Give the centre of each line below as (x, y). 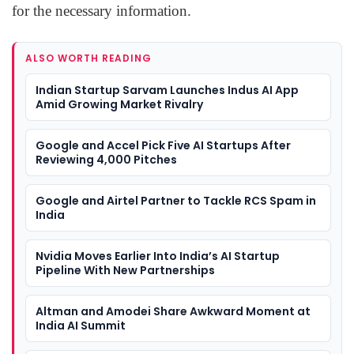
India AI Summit (81, 325)
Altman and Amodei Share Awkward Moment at (173, 311)
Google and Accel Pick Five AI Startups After (163, 145)
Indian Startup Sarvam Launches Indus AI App (167, 90)
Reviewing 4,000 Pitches (106, 159)
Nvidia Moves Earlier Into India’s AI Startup (158, 256)
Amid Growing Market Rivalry (119, 104)
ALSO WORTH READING (89, 58)
